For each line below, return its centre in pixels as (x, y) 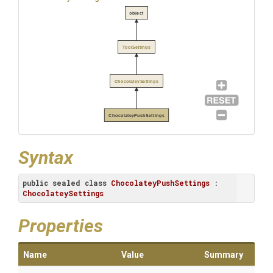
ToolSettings (136, 47)
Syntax (46, 158)
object (136, 13)
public (35, 183)
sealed (66, 183)
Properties (61, 226)
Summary (224, 255)
